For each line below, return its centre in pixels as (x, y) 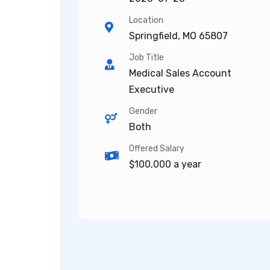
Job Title (146, 58)
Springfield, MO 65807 (178, 36)
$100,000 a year (165, 164)
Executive (152, 89)
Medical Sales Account (180, 73)
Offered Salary (157, 149)
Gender (143, 111)
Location (146, 20)
